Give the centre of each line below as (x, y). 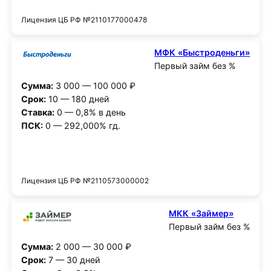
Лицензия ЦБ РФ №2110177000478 (84, 20)
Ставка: (38, 112)
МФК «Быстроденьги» (202, 52)
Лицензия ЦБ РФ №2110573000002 (85, 181)
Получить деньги (135, 157)
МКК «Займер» (201, 214)
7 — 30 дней (73, 260)
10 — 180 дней (77, 99)
